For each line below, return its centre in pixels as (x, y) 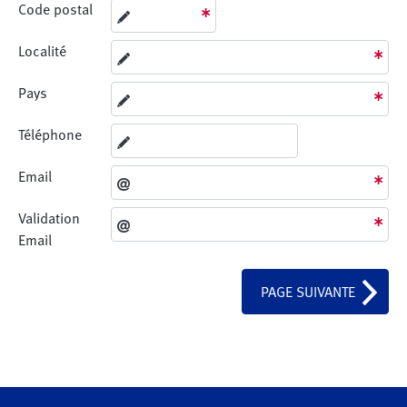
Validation (49, 218)
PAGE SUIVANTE (308, 292)
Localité (42, 51)
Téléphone (50, 134)
